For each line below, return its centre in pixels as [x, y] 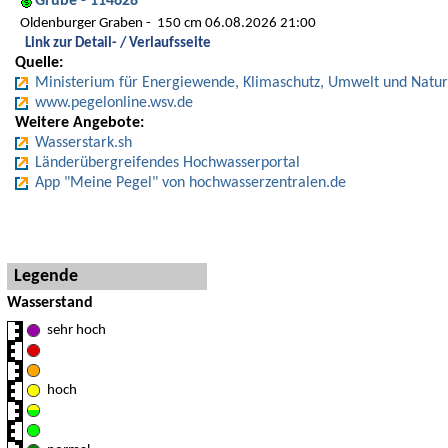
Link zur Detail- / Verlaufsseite [118, 43]
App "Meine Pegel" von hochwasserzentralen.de [190, 183]
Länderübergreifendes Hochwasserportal [167, 163]
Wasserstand [50, 302]
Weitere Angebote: [79, 123]
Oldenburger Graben [81, 23]
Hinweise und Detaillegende [99, 253]
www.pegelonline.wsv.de [114, 103]
